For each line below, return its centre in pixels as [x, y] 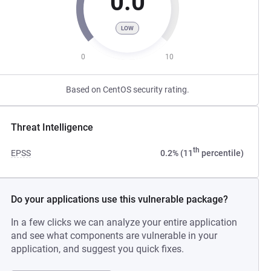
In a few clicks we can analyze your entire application [124, 222]
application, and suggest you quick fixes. [98, 249]
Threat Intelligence [52, 127]
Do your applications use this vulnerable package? [120, 199]
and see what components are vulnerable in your [114, 236]
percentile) [221, 153]
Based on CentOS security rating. [127, 90]
